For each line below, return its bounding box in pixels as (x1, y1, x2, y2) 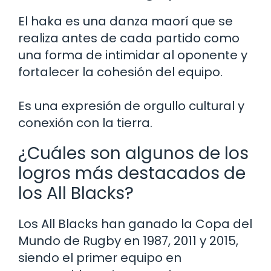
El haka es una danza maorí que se (18, 13, 233, 30)
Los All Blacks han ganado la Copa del (18, 215, 252, 233)
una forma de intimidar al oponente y (18, 47, 247, 64)
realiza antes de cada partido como (18, 30, 240, 47)
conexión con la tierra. (18, 114, 152, 132)
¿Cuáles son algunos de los (18, 142, 249, 166)
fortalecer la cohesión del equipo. (18, 64, 223, 81)
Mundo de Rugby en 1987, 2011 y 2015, (18, 232, 238, 250)
